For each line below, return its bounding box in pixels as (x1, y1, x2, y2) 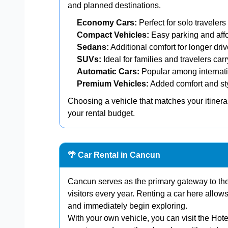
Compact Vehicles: (77, 31, 149, 40)
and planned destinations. (68, 1, 161, 10)
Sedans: (77, 43, 109, 52)
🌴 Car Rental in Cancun (68, 151, 160, 160)
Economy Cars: (77, 18, 137, 27)
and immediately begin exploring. (68, 202, 187, 211)
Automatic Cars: (77, 67, 139, 76)
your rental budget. (68, 109, 135, 118)
